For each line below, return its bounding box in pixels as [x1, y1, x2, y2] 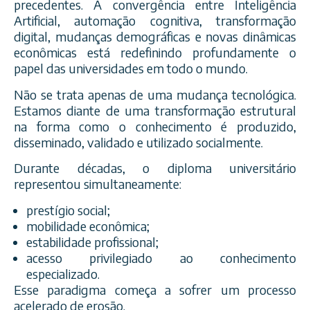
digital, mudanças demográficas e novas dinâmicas [14, 28, 296, 45]
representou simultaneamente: [14, 176, 181, 192]
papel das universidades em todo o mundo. [14, 60, 248, 77]
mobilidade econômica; [26, 217, 149, 234]
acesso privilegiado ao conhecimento [26, 249, 296, 266]
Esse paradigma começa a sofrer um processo [14, 281, 296, 298]
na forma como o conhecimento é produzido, [14, 118, 296, 134]
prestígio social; [26, 201, 110, 218]
